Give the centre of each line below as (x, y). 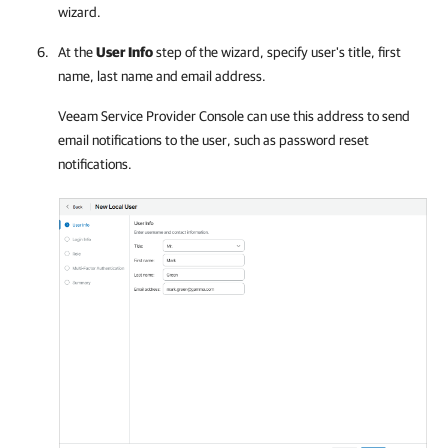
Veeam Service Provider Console (151, 116)
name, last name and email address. (162, 76)
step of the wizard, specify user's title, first (277, 52)
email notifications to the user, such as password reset (213, 140)
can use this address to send (327, 116)
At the (77, 52)
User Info (124, 52)
